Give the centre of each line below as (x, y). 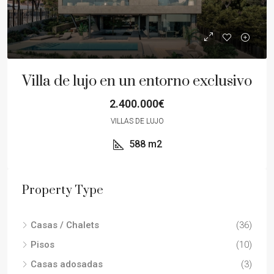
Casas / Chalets (65, 225)
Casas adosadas (67, 264)
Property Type (63, 191)
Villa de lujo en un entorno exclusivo (137, 81)
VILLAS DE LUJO (137, 121)
